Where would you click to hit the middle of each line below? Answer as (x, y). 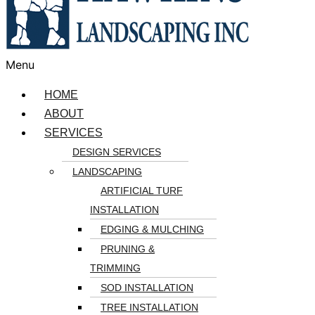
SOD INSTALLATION (147, 288)
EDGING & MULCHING (152, 229)
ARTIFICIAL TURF (142, 191)
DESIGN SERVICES (117, 152)
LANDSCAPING (107, 172)
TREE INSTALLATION (149, 307)
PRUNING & (128, 249)
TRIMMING (115, 268)
